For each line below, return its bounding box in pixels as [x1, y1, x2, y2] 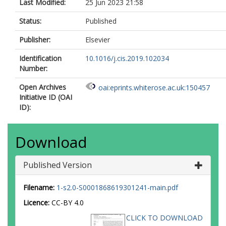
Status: [19, 16, 41, 26]
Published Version [23, 159, 92, 171]
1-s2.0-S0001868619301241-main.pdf [56, 183, 178, 192]
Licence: [23, 198, 51, 207]
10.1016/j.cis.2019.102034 [85, 53, 169, 63]
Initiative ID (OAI [19, 92, 72, 102]
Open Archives [19, 82, 66, 92]
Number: [19, 64, 47, 73]
